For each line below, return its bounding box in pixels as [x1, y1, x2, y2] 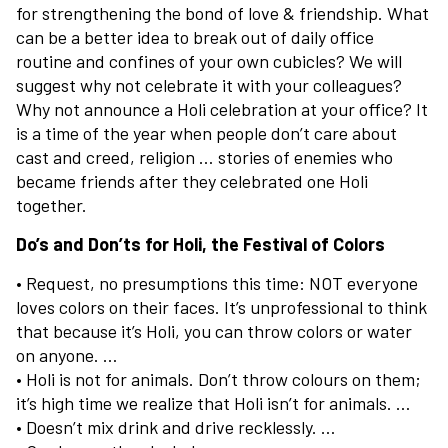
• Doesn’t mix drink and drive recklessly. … [16, 416, 336, 439]
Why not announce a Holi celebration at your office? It [16, 98, 428, 121]
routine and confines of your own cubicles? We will [16, 50, 402, 73]
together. [16, 194, 87, 217]
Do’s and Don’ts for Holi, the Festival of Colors [16, 233, 385, 256]
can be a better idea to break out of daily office [16, 26, 374, 49]
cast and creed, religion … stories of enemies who [16, 146, 393, 169]
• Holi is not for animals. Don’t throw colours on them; [16, 368, 421, 391]
